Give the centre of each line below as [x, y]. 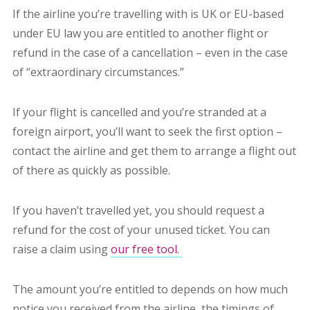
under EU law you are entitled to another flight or [140, 34]
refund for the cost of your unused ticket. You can [141, 230]
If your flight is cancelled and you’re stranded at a [139, 112]
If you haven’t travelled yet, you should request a [138, 211]
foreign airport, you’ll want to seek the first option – [147, 132]
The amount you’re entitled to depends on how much [150, 290]
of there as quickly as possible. [92, 171]
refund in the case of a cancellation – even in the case [150, 53]
